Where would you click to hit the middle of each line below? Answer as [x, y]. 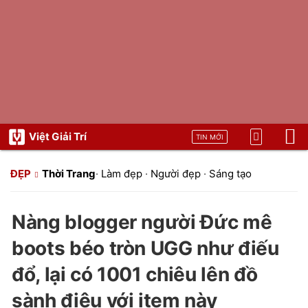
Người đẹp [176, 174]
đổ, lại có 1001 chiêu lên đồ [135, 274]
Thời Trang [69, 174]
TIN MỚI [210, 137]
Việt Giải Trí [58, 136]
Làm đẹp [122, 174]
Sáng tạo [230, 174]
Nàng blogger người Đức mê [142, 222]
